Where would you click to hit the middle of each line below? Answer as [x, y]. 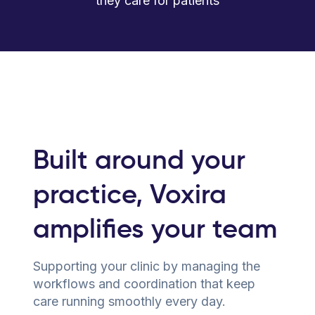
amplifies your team [155, 231]
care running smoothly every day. [129, 302]
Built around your [139, 162]
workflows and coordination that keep [144, 284]
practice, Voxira [130, 197]
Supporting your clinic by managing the [147, 266]
